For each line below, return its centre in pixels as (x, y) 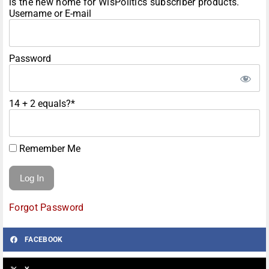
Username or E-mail (50, 14)
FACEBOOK (44, 240)
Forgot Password (47, 208)
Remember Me (49, 149)
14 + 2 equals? (40, 104)
